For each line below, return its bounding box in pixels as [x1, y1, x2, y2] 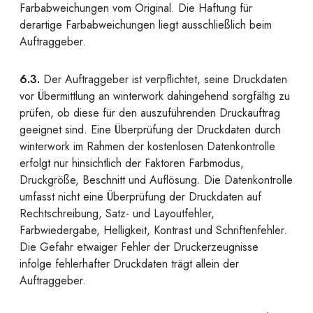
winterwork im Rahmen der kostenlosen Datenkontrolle [20, 138, 275, 154]
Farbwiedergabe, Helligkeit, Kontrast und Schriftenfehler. [20, 222, 287, 238]
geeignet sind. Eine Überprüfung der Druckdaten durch [20, 122, 281, 138]
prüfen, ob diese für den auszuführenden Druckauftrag [20, 105, 280, 121]
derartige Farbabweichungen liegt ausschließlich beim [20, 17, 272, 33]
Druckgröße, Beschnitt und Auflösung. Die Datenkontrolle [20, 172, 293, 188]
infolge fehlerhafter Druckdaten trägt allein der [20, 256, 239, 272]
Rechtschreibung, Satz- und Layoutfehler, [20, 205, 214, 221]
